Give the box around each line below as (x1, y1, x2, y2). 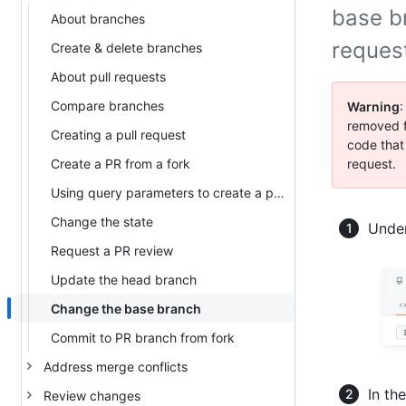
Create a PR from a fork (51, 155, 190, 171)
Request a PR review (51, 242, 173, 258)
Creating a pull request (51, 126, 186, 142)
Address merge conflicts (43, 358, 188, 374)
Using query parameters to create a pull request (274, 184, 285, 200)
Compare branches (51, 97, 164, 113)
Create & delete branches (51, 39, 202, 55)
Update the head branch (51, 271, 197, 287)
